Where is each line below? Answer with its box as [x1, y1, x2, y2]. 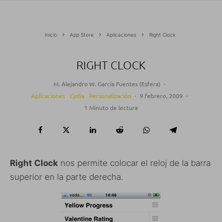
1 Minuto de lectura [84, 103, 138, 111]
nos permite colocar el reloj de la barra [58, 158, 211, 168]
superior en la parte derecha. [10, 171, 123, 182]
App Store [69, 31, 94, 38]
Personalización [89, 91, 131, 100]
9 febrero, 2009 [139, 91, 183, 100]
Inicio [44, 31, 57, 38]
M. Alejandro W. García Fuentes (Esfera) [53, 79, 161, 88]
